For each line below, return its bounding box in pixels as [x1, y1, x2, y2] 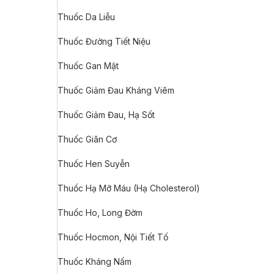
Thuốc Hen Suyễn [57, 158, 130, 169]
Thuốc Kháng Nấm [57, 256, 131, 267]
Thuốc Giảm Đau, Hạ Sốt [57, 109, 155, 120]
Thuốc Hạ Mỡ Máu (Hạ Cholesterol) [57, 183, 200, 193]
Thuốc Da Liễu [57, 12, 115, 22]
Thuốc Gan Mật [57, 61, 119, 71]
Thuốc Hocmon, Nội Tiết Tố [57, 232, 168, 242]
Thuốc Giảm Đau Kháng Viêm [57, 85, 174, 95]
